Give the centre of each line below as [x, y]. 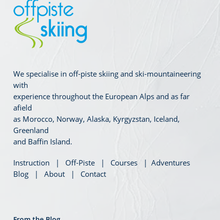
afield [22, 108]
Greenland [31, 130]
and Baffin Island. [42, 141]
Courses [124, 163]
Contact [93, 174]
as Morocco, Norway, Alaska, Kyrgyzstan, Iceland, [96, 119]
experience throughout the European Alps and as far [101, 96]
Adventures [170, 163]
